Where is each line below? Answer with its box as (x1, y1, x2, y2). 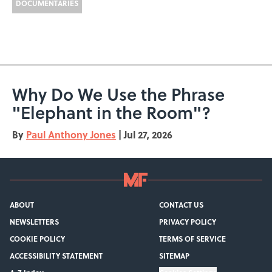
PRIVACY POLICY (158, 216, 216, 228)
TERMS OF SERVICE (158, 233, 226, 245)
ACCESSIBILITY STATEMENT (10, 250, 103, 262)
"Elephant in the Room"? (12, 100, 211, 125)
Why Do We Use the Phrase (12, 82, 225, 107)
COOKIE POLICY (10, 233, 65, 245)
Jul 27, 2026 (124, 127, 172, 142)
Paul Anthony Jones (26, 127, 116, 142)
